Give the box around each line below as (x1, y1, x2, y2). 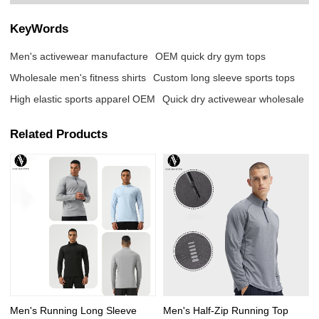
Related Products (10, 127, 108, 142)
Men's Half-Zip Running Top (163, 304, 288, 316)
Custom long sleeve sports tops (153, 71, 296, 83)
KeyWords (10, 21, 69, 36)
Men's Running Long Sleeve (10, 304, 137, 316)
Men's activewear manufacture (10, 50, 149, 62)
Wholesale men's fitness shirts (10, 71, 147, 83)
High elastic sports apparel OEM (10, 93, 156, 105)
